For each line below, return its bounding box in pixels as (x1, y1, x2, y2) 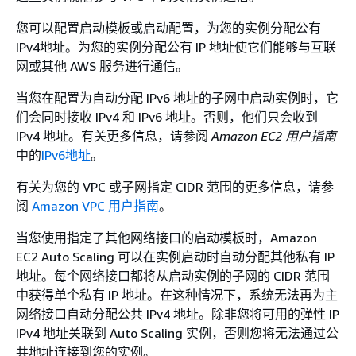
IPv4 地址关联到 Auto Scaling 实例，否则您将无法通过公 (16, 325, 339, 341)
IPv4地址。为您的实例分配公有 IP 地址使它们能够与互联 (16, 39, 336, 55)
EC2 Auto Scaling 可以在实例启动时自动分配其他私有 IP (16, 249, 335, 265)
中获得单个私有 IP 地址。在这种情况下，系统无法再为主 (16, 287, 338, 303)
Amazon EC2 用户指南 (211, 128, 336, 144)
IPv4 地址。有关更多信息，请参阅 (16, 128, 211, 144)
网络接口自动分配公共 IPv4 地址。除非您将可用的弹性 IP (16, 306, 339, 322)
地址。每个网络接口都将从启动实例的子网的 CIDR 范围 (16, 268, 330, 284)
